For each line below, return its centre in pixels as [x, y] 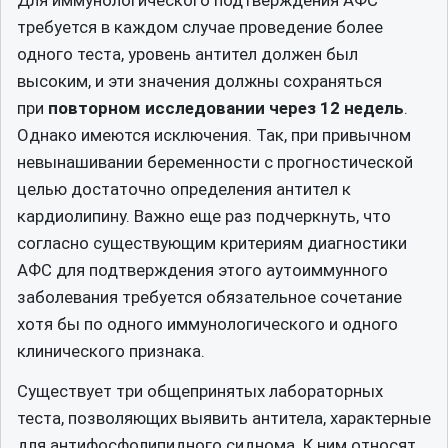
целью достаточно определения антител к [184, 188]
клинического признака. [111, 350]
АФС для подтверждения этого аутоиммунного [202, 269]
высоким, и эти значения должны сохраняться [199, 80]
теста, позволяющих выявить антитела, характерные [224, 418]
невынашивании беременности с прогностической [215, 161]
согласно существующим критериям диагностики [212, 242]
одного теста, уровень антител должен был [187, 53]
